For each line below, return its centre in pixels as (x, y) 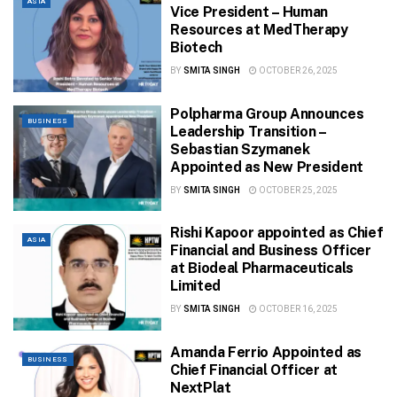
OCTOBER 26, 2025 (297, 71)
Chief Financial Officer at (254, 370)
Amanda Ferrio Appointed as (266, 352)
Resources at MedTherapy (259, 30)
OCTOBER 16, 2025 (297, 310)
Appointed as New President (267, 167)
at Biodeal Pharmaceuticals (262, 269)
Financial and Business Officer (271, 251)
